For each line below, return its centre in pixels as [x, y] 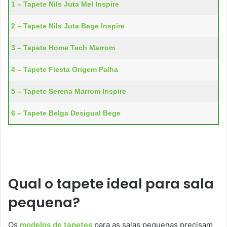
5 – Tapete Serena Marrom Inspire [69, 91]
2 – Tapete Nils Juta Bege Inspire [68, 26]
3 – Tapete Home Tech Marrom [63, 48]
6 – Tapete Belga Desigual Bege [66, 113]
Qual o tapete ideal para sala [111, 183]
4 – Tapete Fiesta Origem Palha [65, 70]
